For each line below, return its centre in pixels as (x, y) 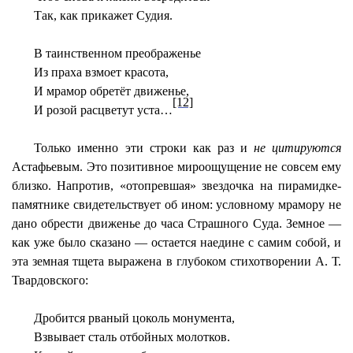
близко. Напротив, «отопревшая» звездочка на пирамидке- (176, 186)
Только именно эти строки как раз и (144, 148)
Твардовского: (50, 280)
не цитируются (297, 148)
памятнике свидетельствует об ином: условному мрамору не (176, 204)
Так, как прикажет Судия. (104, 15)
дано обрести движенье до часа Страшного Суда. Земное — (176, 223)
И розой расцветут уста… (104, 110)
